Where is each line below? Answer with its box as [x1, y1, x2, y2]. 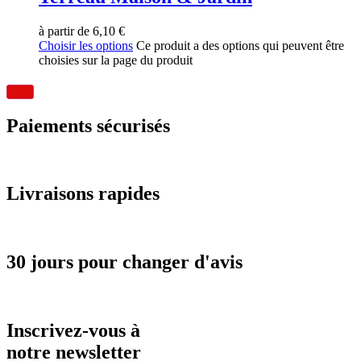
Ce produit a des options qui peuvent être [136, 38, 344, 52]
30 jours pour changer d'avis [6, 251, 243, 273]
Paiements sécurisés [6, 114, 170, 136]
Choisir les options [39, 38, 133, 52]
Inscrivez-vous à [6, 319, 140, 341]
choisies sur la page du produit [39, 52, 193, 67]
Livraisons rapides [6, 183, 160, 205]
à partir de [39, 23, 93, 38]
